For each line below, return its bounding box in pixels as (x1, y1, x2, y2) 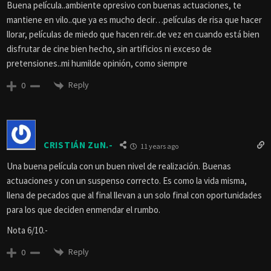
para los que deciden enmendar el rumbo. (7, 203, 160, 215)
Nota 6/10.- (7, 224, 48, 236)
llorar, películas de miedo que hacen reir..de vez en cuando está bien (7, 28, 260, 41)
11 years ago (139, 141, 178, 151)
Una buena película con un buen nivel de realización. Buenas (7, 160, 231, 172)
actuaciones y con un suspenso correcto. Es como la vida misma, (7, 174, 247, 186)
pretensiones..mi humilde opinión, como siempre (7, 57, 188, 70)
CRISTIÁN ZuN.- (44, 139, 113, 151)
